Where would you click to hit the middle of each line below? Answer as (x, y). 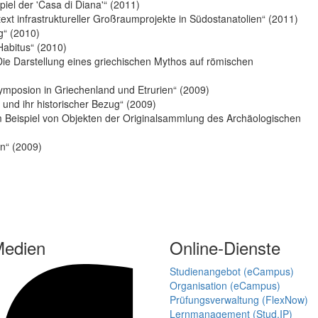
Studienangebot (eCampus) (232, 272)
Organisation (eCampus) (225, 286)
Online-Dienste (225, 248)
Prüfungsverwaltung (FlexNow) (239, 300)
